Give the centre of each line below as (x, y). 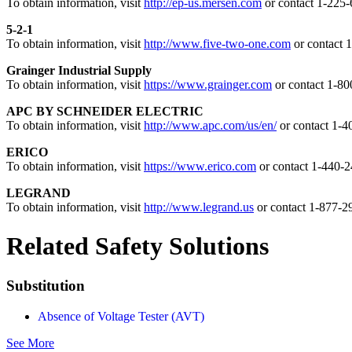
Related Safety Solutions (137, 246)
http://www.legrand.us (199, 207)
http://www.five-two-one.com (217, 44)
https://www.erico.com (200, 167)
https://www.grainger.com (208, 85)
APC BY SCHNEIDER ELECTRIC (105, 112)
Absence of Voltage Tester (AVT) (121, 317)
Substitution (46, 286)
